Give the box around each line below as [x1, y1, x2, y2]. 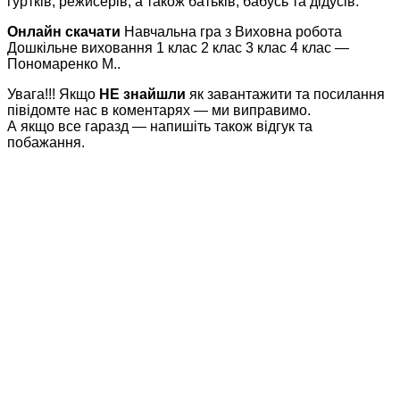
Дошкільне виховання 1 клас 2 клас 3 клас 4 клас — [7, 39, 349, 55]
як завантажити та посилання [186, 86, 385, 102]
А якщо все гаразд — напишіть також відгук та [7, 118, 312, 134]
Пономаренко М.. [7, 55, 121, 71]
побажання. [7, 134, 85, 150]
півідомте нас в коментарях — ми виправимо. [7, 102, 311, 118]
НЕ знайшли [99, 86, 186, 102]
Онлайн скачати [7, 23, 121, 39]
